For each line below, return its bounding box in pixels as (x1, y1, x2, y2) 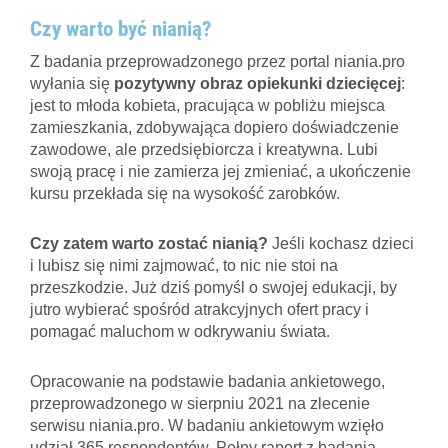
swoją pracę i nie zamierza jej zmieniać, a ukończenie (30, 162, 411, 180)
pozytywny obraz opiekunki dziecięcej (114, 74, 401, 92)
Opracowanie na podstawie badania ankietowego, (30, 372, 385, 390)
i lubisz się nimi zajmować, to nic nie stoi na (30, 256, 338, 274)
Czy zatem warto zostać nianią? (30, 234, 268, 252)
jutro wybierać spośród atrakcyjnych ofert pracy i (30, 300, 369, 318)
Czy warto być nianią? (30, 16, 211, 41)
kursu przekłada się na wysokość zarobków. (30, 184, 340, 202)
